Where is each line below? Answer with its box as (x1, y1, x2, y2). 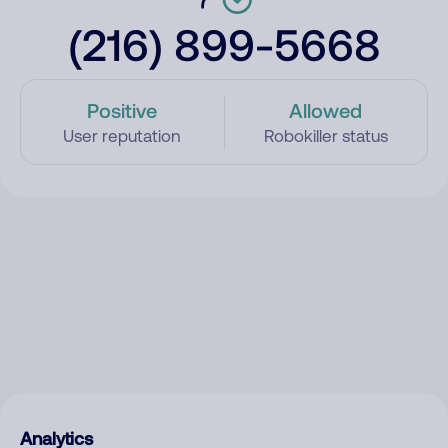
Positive (87, 98, 158, 122)
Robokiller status (263, 126, 388, 146)
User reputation (63, 126, 182, 146)
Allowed (289, 98, 363, 122)
